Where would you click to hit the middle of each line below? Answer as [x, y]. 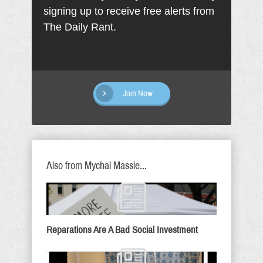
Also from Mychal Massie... [97, 165]
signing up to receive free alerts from [129, 11]
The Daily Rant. [80, 27]
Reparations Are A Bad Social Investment [122, 230]
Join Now [137, 93]
